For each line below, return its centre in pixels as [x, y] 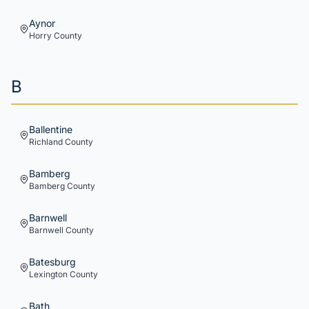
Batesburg [52, 262]
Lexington [48, 274]
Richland [46, 142]
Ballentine [51, 129]
